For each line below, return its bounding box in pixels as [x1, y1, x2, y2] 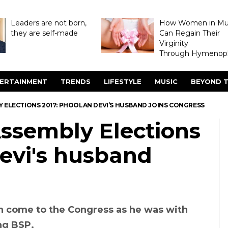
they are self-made [10, 28, 78, 38]
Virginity [159, 39, 188, 48]
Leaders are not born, [10, 18, 87, 27]
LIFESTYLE [104, 77, 141, 85]
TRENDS [61, 77, 91, 85]
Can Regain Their [159, 28, 220, 38]
